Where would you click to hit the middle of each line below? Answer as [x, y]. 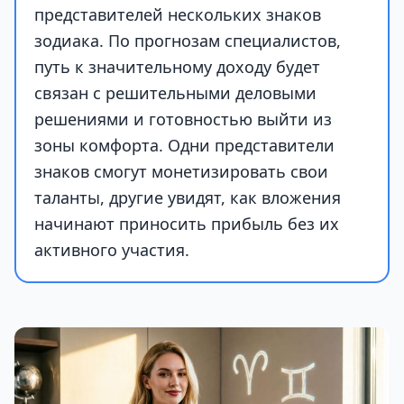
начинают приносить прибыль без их [187, 223]
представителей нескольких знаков [178, 14]
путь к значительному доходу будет [177, 66]
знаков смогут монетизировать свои [181, 171]
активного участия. [112, 249]
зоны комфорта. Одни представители [184, 145]
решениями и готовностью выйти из [183, 119]
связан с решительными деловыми [175, 92]
